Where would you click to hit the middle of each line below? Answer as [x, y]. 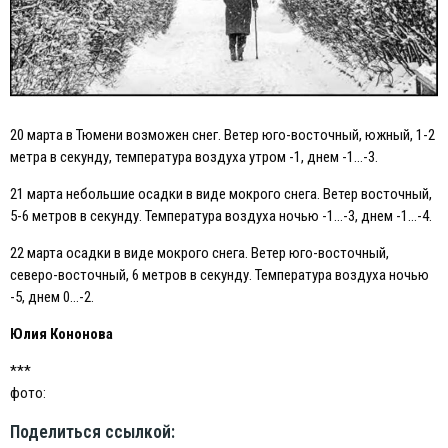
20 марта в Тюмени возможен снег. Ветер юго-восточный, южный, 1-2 [222, 134]
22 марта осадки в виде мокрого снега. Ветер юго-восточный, [199, 252]
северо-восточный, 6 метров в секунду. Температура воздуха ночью [219, 274]
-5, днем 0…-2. [52, 296]
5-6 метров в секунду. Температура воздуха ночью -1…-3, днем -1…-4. [221, 215]
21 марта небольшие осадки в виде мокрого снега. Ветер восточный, [221, 193]
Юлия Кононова [61, 333]
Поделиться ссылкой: [92, 431]
